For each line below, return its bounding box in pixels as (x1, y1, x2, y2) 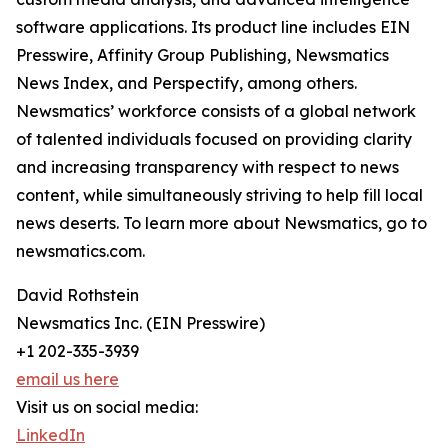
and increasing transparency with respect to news (16, 157, 399, 178)
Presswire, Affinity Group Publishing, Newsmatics (16, 45, 389, 66)
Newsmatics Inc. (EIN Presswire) (16, 313, 265, 334)
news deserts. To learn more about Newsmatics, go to (16, 213, 427, 234)
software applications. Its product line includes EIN (16, 17, 410, 38)
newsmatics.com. (16, 241, 145, 262)
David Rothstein (16, 285, 139, 306)
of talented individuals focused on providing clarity (16, 129, 412, 150)
